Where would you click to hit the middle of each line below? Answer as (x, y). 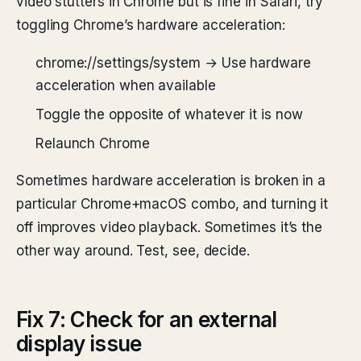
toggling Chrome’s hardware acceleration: (151, 25)
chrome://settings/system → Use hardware (173, 63)
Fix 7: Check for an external (147, 320)
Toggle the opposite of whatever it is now (169, 114)
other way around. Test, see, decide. (133, 251)
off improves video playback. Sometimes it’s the (170, 227)
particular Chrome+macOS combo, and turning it (172, 204)
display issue (79, 344)
